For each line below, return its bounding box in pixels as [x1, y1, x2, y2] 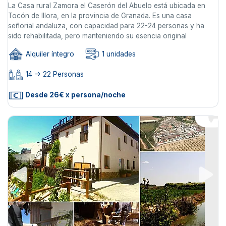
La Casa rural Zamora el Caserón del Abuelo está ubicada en [8, 2, 205, 10]
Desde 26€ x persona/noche [24, 91, 126, 99]
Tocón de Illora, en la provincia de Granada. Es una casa [8, 12, 192, 20]
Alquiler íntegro [24, 50, 74, 59]
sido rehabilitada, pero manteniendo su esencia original [8, 32, 187, 40]
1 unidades [100, 50, 136, 59]
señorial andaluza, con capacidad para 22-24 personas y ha [8, 22, 204, 30]
